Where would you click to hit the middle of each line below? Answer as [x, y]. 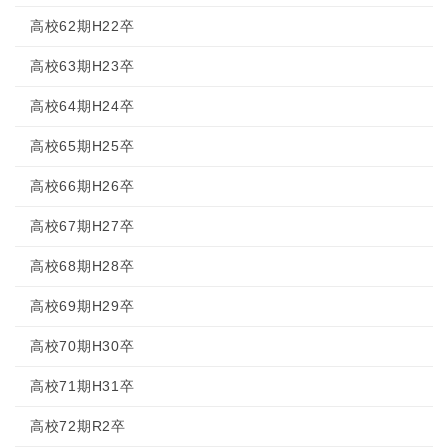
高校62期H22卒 [82, 26]
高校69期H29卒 [82, 306]
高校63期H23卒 [82, 66]
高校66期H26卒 [82, 186]
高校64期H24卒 [82, 106]
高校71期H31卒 [82, 386]
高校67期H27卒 [82, 226]
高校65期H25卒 [82, 146]
